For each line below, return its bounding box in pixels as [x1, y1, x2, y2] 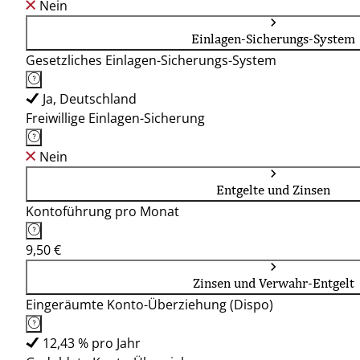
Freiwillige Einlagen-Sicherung [26, 109, 205, 127]
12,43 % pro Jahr [43, 334, 141, 352]
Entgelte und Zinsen [216, 182, 330, 198]
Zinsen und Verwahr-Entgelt [192, 275, 354, 291]
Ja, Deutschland [43, 90, 137, 108]
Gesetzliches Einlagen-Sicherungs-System [26, 51, 276, 69]
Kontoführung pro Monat [26, 202, 179, 220]
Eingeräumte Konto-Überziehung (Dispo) [26, 296, 273, 313]
